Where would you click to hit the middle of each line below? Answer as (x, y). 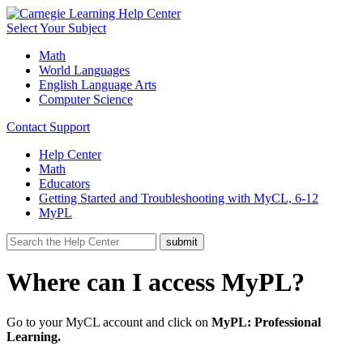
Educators (64, 184)
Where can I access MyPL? (156, 282)
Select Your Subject (56, 28)
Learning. (34, 336)
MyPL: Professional (266, 322)
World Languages (84, 70)
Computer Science (86, 99)
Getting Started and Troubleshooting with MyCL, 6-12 (179, 198)
